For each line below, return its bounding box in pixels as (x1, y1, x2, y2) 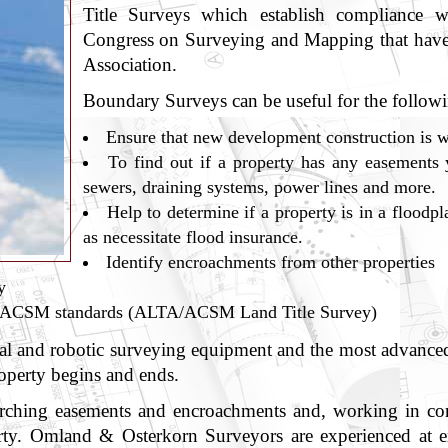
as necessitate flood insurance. (82, 227, 303, 247)
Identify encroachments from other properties (106, 252, 436, 272)
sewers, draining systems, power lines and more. (82, 177, 436, 197)
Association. (82, 53, 177, 75)
